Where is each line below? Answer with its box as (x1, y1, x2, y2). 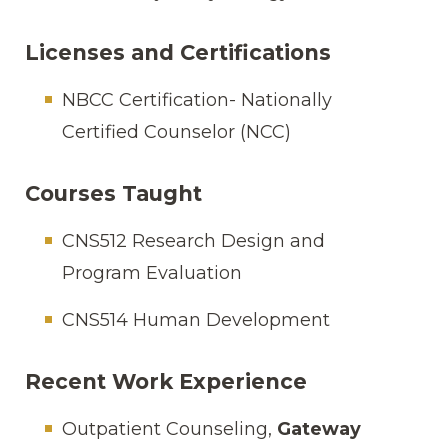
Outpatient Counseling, (62, 417, 277, 440)
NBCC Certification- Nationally (62, 88, 332, 111)
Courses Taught (25, 180, 202, 206)
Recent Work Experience (25, 368, 307, 394)
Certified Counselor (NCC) (62, 120, 291, 143)
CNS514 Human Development (62, 308, 330, 331)
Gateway (277, 417, 361, 440)
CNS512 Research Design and (62, 229, 325, 252)
